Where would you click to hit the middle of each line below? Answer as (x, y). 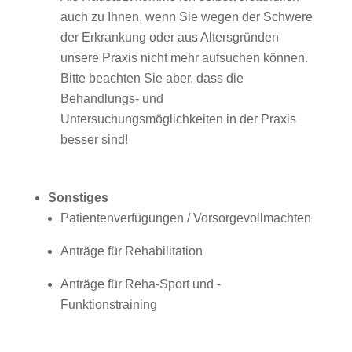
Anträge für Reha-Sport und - (140, 284)
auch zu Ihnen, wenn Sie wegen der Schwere (186, 17)
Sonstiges (78, 198)
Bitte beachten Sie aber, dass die (152, 78)
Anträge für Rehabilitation (131, 251)
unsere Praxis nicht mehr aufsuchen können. (184, 58)
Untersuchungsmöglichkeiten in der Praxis (178, 119)
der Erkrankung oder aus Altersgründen (169, 37)
